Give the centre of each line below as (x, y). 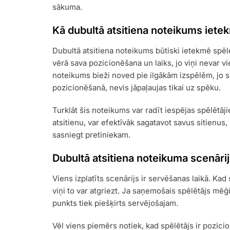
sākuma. (67, 7)
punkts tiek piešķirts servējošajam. (115, 203)
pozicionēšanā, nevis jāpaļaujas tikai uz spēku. (137, 87)
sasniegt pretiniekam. (91, 135)
